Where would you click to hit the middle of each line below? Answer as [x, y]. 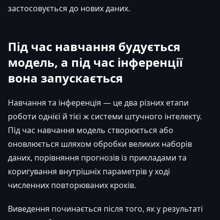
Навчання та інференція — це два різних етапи [98, 102]
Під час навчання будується [94, 46]
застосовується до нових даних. [69, 8]
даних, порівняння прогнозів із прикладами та [97, 157]
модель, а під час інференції [95, 62]
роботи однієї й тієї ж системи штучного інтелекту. [105, 116]
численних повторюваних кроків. [72, 185]
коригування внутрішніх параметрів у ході [89, 171]
